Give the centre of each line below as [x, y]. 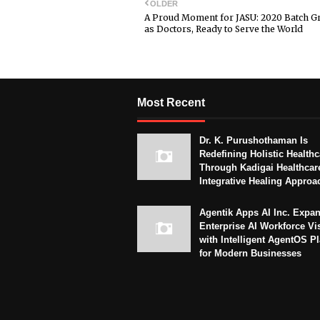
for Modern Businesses [250, 254]
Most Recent [171, 103]
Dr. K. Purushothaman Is [254, 141]
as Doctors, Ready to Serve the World [224, 29]
